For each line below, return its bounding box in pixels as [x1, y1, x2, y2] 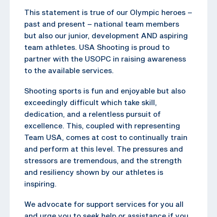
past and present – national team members [24, 19, 179, 28]
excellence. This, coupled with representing [24, 121, 180, 130]
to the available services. [24, 65, 114, 75]
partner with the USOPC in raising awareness [24, 54, 186, 63]
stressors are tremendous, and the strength [24, 155, 182, 165]
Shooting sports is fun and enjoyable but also [24, 86, 186, 95]
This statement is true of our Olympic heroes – [24, 7, 192, 16]
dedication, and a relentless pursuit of [24, 109, 161, 118]
